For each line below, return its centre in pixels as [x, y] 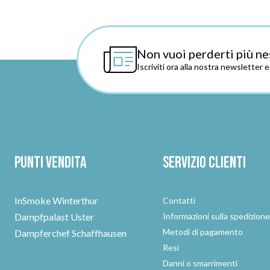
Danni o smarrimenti [200, 263]
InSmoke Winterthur [56, 200]
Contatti [179, 200]
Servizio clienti [205, 163]
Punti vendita [50, 163]
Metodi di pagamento [203, 232]
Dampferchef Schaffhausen [71, 233]
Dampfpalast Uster [54, 217]
